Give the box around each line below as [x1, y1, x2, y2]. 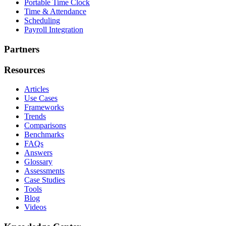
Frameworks [24, 103, 64, 112]
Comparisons [24, 121, 66, 130]
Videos [24, 203, 46, 212]
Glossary [24, 157, 52, 166]
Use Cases [24, 94, 58, 103]
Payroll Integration [24, 25, 83, 34]
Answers [24, 148, 52, 157]
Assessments [24, 166, 65, 176]
